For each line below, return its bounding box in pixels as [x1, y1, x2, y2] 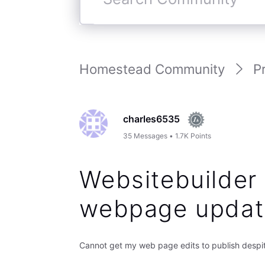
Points [190, 131, 211, 140]
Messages [134, 131, 167, 140]
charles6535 [123, 112, 180, 125]
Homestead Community [79, 61, 225, 77]
